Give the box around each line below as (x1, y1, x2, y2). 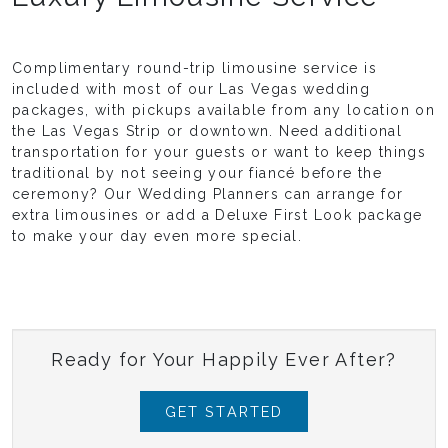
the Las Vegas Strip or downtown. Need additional (12, 123, 403, 140)
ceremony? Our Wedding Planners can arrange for (12, 186, 404, 203)
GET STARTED (164, 403, 284, 421)
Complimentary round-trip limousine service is (12, 60, 377, 77)
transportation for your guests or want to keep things (12, 144, 427, 161)
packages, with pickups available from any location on (12, 102, 436, 119)
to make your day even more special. (12, 228, 302, 245)
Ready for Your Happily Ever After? (51, 349, 397, 371)
